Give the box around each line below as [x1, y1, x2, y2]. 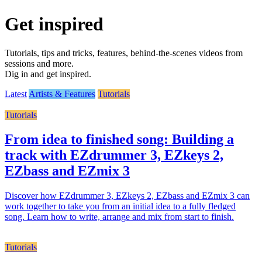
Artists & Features [29, 88, 95, 99]
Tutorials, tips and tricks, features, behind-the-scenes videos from [5, 47, 243, 58]
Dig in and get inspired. [5, 68, 91, 79]
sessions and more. [5, 58, 74, 68]
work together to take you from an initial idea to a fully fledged [5, 201, 236, 212]
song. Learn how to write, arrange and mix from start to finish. [5, 212, 234, 222]
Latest [5, 88, 27, 99]
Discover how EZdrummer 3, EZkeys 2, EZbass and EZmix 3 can [5, 191, 250, 201]
